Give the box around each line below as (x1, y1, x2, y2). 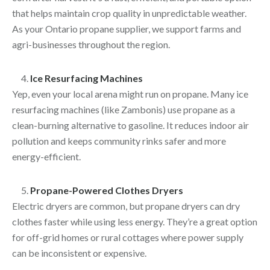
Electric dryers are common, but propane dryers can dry (12, 200, 240, 212)
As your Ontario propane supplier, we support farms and (12, 23, 241, 34)
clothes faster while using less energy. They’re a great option (12, 216, 257, 227)
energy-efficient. (12, 151, 81, 162)
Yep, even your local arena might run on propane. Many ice (12, 88, 248, 99)
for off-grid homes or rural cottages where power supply (12, 231, 243, 243)
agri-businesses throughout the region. (12, 39, 170, 50)
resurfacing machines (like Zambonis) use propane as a (12, 104, 235, 115)
